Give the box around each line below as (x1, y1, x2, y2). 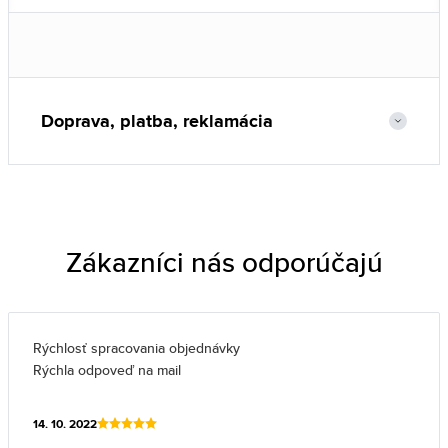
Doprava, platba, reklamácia (41, 108, 273, 134)
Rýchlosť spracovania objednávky (33, 338, 240, 358)
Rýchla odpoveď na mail (33, 360, 181, 380)
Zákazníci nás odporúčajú (65, 242, 383, 282)
